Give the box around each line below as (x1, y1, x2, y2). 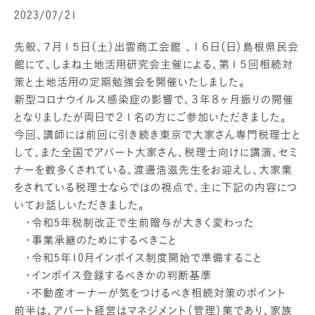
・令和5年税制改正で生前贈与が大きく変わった (14, 216, 255, 229)
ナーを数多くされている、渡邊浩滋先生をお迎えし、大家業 (14, 163, 292, 176)
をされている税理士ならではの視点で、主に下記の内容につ (14, 181, 297, 194)
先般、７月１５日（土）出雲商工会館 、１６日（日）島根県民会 (14, 40, 299, 53)
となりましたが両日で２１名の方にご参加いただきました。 (14, 110, 287, 124)
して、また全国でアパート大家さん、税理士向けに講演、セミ (14, 146, 298, 159)
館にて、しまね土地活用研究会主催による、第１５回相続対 (14, 58, 293, 71)
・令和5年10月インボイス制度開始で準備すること (14, 251, 262, 264)
